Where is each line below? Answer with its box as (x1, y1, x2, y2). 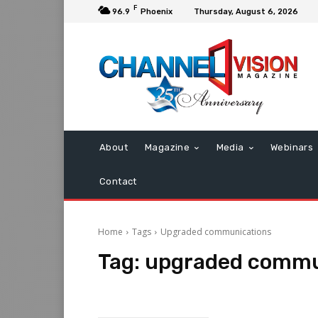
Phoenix (141, 6, 172, 16)
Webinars (270, 142, 314, 153)
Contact (99, 176, 137, 187)
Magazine (145, 142, 190, 153)
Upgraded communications (160, 226, 271, 238)
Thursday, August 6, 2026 (194, 6, 298, 16)
